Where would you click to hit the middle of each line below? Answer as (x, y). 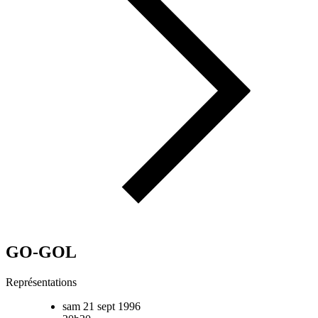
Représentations (41, 283)
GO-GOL (41, 252)
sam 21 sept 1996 (102, 307)
